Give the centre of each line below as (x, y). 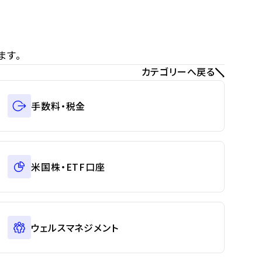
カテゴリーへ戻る (178, 71)
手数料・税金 (58, 106)
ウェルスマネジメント (75, 227)
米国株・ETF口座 (68, 166)
